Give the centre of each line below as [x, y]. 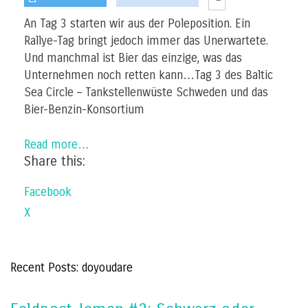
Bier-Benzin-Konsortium [84, 110]
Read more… [57, 144]
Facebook [48, 192]
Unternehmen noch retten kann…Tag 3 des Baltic [148, 76]
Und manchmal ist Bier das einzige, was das [133, 58]
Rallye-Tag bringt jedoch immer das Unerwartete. [146, 41]
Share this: [55, 161]
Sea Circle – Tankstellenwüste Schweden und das [146, 93]
